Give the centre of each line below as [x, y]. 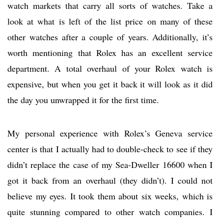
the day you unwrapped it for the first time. [83, 100]
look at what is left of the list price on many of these [110, 21]
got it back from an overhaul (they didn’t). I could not [110, 180]
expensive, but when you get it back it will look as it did [110, 84]
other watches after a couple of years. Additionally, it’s [110, 37]
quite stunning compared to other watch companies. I [110, 212]
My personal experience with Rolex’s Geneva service [110, 133]
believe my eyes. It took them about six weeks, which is [110, 196]
